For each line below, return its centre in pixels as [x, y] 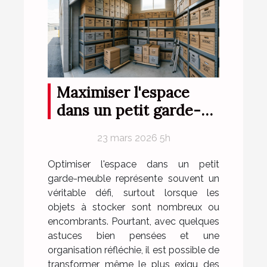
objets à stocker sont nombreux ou [133, 207]
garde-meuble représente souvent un [133, 178]
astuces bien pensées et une [133, 235]
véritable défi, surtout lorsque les [133, 193]
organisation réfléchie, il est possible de [133, 250]
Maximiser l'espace [123, 92]
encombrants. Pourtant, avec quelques [133, 221]
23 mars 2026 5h [133, 138]
